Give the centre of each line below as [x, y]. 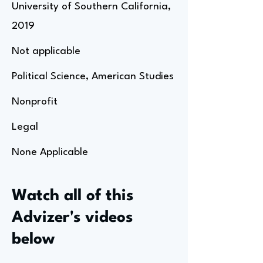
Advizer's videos [72, 218]
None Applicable [50, 152]
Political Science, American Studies [93, 77]
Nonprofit [35, 102]
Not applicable [46, 51]
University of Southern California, [91, 7]
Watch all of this [73, 196]
